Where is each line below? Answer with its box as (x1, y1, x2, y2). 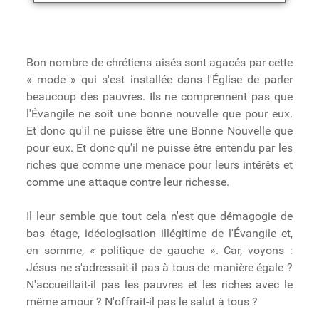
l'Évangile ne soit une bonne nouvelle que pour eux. (26, 107, 293, 121)
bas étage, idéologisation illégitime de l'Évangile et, (26, 226, 293, 241)
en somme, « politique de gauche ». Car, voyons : (26, 244, 293, 258)
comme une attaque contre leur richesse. (26, 175, 229, 189)
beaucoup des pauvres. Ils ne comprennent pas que (26, 90, 293, 104)
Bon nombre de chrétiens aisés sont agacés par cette (26, 56, 293, 70)
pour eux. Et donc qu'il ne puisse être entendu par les (26, 141, 293, 155)
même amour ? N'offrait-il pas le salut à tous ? (26, 295, 258, 309)
